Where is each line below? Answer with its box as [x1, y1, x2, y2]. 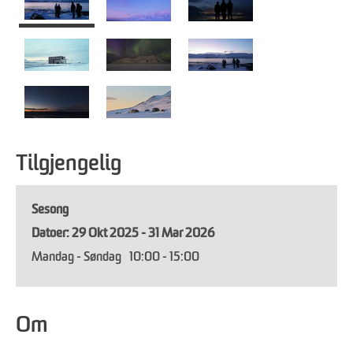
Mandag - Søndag [32, 251, 121, 265]
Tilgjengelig [16, 154, 121, 176]
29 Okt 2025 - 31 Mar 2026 [72, 228, 214, 241]
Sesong [32, 204, 69, 217]
